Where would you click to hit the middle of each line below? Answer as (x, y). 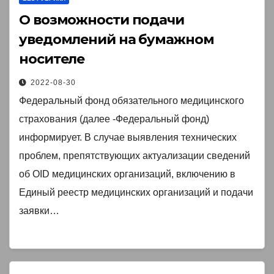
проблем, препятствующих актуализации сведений (135, 156)
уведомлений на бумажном (117, 40)
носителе (52, 59)
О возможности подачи (102, 20)
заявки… (39, 211)
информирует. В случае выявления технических (128, 138)
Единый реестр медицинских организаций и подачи (136, 193)
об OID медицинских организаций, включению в (127, 174)
